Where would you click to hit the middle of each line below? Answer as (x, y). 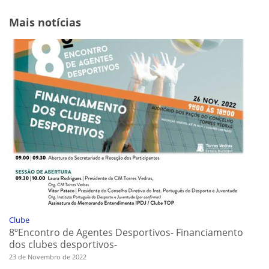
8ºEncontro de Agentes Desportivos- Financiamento (126, 233)
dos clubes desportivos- (63, 245)
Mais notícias (45, 23)
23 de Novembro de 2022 (48, 257)
